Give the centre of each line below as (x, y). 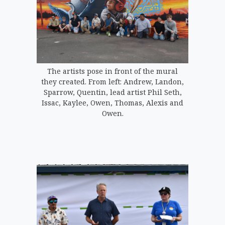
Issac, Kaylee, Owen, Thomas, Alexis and (113, 102)
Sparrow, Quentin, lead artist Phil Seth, (113, 92)
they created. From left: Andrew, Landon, (113, 81)
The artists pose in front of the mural (113, 71)
